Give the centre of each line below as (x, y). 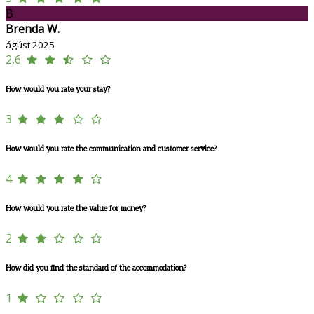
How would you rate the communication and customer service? (111, 149)
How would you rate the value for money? (76, 209)
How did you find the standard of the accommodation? (96, 268)
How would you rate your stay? (58, 90)
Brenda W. (33, 29)
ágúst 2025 (30, 45)
